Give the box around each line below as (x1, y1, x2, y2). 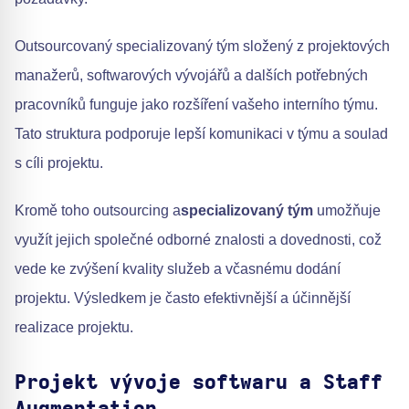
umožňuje (313, 203, 381, 219)
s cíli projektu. (15, 155, 103, 172)
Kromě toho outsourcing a (15, 203, 181, 219)
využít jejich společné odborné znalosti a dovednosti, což (15, 232, 382, 248)
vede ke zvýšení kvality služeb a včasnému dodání (15, 261, 341, 278)
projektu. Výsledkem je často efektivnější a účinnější (15, 290, 351, 307)
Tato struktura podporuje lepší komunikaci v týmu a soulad (15, 126, 388, 142)
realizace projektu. (15, 320, 133, 336)
